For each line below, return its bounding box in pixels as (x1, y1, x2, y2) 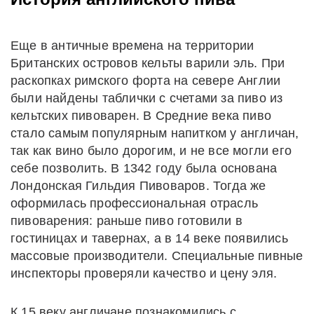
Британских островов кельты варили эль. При (11, 55, 285, 70)
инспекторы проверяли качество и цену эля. (11, 266, 278, 280)
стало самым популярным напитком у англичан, (11, 125, 299, 140)
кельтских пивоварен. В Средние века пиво (11, 108, 272, 123)
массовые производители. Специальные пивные (11, 248, 303, 263)
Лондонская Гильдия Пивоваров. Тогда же (11, 178, 266, 193)
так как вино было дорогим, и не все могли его (11, 143, 292, 158)
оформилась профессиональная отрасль (11, 196, 259, 210)
